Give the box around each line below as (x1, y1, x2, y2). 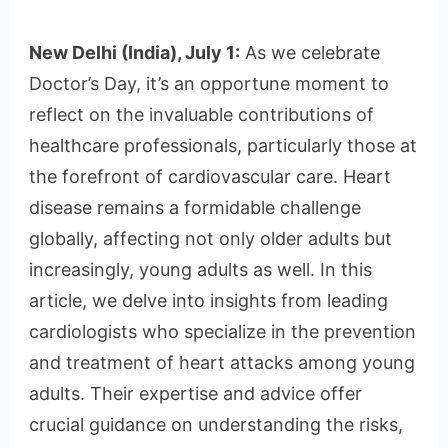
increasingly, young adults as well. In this (29, 259, 372, 281)
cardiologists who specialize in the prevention (29, 321, 416, 343)
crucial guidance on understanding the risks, (29, 414, 403, 436)
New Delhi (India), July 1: (29, 42, 240, 64)
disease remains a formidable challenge (29, 197, 361, 219)
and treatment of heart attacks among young (29, 352, 415, 374)
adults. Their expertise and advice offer (29, 383, 362, 405)
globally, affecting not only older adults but (29, 228, 392, 250)
